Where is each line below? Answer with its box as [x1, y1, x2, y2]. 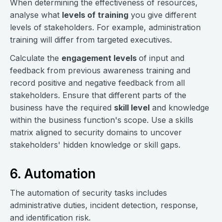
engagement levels [61, 53, 139, 63]
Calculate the [10, 53, 61, 63]
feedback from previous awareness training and [10, 65, 190, 75]
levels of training [62, 10, 128, 20]
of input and [139, 53, 184, 63]
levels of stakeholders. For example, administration [10, 22, 201, 32]
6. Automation [10, 166, 96, 181]
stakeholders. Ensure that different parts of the [10, 90, 186, 100]
